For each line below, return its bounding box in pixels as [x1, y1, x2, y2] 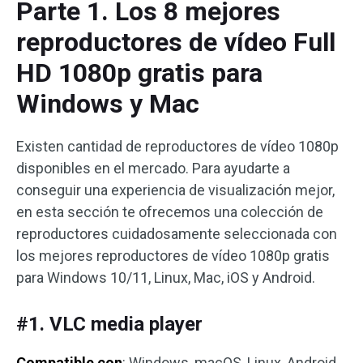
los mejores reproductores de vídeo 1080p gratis [16, 247, 330, 264]
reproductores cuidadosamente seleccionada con [16, 225, 337, 242]
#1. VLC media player [16, 313, 203, 335]
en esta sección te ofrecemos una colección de [16, 203, 323, 220]
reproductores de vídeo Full [16, 27, 335, 58]
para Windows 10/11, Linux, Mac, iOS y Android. [16, 269, 315, 286]
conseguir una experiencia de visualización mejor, [16, 181, 335, 199]
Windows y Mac [16, 88, 199, 119]
